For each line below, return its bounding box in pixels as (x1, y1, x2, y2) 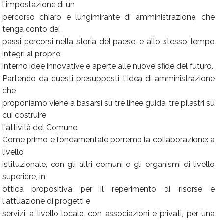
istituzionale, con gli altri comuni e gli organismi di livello (2, 160, 215, 169)
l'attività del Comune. (2, 123, 79, 132)
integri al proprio (2, 49, 61, 58)
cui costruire (2, 110, 46, 120)
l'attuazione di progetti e (2, 196, 90, 206)
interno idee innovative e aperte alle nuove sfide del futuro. (2, 61, 213, 71)
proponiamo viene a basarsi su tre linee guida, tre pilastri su (2, 98, 215, 108)
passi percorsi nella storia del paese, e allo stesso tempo (2, 37, 215, 46)
